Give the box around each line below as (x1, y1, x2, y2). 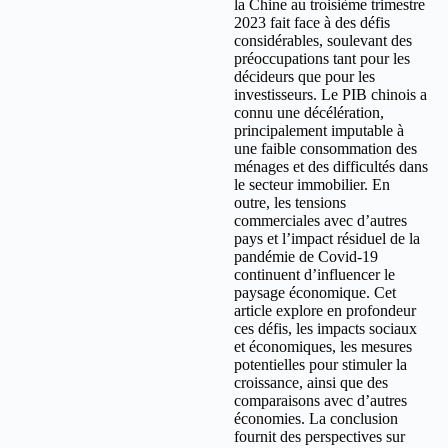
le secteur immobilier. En (234, 176, 390, 194)
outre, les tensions (234, 194, 346, 212)
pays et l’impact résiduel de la (234, 230, 420, 248)
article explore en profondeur (234, 302, 416, 320)
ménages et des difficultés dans (234, 158, 428, 176)
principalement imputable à (234, 122, 404, 140)
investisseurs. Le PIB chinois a (234, 86, 427, 104)
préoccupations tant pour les (234, 50, 410, 68)
